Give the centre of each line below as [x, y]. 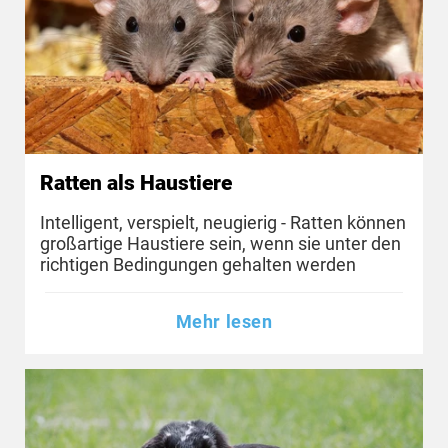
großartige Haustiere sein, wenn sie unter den [220, 243]
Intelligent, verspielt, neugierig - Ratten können [223, 222]
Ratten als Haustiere [136, 183]
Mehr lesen [224, 322]
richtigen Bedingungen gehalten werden [198, 264]
